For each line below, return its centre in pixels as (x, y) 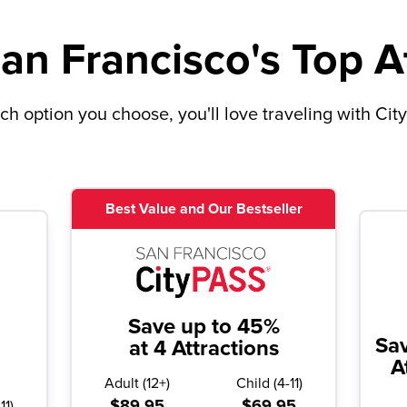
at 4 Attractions (203, 349)
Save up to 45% (203, 327)
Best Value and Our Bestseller (203, 209)
